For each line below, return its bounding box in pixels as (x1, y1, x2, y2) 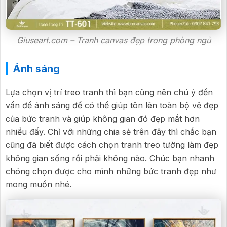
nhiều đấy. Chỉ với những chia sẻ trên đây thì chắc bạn (6, 127, 216, 137)
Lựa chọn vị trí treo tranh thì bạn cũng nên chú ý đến (6, 87, 213, 98)
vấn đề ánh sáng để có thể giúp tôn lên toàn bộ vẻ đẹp (6, 100, 218, 111)
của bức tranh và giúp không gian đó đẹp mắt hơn (6, 113, 200, 124)
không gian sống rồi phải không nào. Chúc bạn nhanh (6, 153, 214, 164)
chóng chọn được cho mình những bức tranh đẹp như (6, 166, 216, 177)
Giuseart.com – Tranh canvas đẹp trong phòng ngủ (16, 34, 211, 45)
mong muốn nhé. (6, 179, 71, 190)
